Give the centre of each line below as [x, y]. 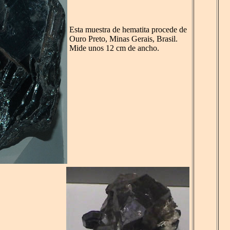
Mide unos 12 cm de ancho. [114, 48]
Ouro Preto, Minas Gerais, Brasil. [123, 39]
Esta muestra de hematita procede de [128, 30]
